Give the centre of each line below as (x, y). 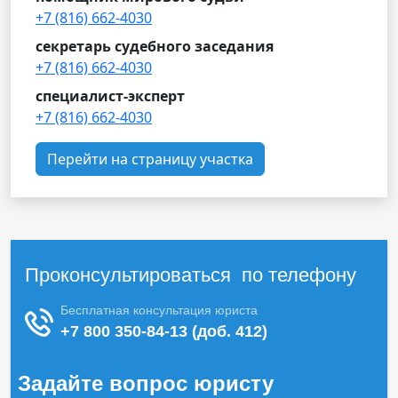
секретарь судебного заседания (155, 46)
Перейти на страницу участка (150, 159)
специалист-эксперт (110, 96)
